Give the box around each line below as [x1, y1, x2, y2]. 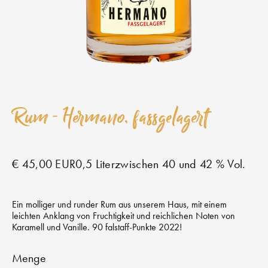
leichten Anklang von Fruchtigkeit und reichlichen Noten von [12, 209, 235, 222]
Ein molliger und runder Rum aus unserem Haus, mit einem [12, 197, 227, 211]
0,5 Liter [75, 156, 115, 172]
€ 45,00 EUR [12, 156, 76, 172]
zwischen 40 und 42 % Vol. [115, 156, 246, 172]
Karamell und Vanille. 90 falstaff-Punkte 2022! [12, 220, 182, 233]
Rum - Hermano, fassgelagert [12, 101, 209, 133]
